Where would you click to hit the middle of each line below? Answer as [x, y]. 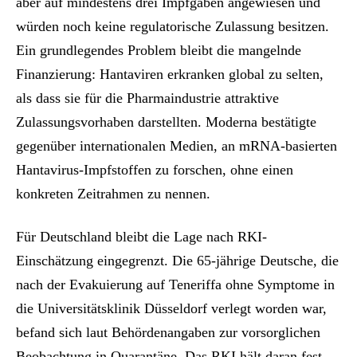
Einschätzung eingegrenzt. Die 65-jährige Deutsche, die [177, 261]
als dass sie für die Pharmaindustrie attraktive [147, 98]
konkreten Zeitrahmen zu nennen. [113, 194]
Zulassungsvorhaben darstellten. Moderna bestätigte [166, 122]
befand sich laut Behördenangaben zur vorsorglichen [168, 333]
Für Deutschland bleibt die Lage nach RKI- [141, 237]
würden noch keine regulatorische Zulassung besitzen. [173, 27]
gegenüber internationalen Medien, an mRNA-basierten [177, 146]
